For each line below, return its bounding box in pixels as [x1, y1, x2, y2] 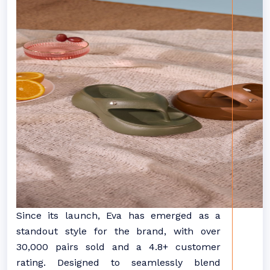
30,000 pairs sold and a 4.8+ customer [16, 241, 221, 253]
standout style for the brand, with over [16, 225, 221, 237]
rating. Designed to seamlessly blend [16, 257, 221, 268]
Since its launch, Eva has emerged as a [16, 210, 221, 221]
